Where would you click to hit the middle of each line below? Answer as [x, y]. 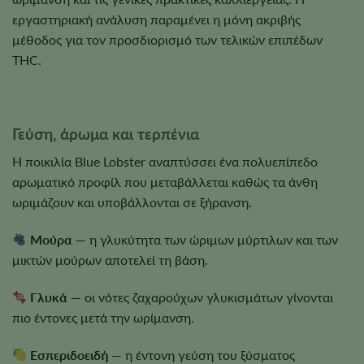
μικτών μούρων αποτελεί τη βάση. [110, 260]
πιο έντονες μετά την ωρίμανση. [103, 317]
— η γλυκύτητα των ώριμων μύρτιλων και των [206, 240]
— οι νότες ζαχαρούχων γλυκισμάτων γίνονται [201, 297]
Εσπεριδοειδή [69, 354]
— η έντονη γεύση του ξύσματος [202, 354]
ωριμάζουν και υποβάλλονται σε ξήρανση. [132, 202]
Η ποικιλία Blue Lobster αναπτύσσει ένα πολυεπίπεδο [165, 162]
